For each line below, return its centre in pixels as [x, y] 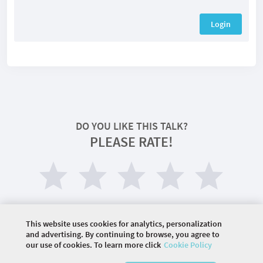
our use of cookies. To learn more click [93, 245]
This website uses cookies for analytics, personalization [124, 224]
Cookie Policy [188, 245]
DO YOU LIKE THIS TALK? [131, 126]
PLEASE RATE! [131, 142]
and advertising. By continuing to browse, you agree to [123, 234]
